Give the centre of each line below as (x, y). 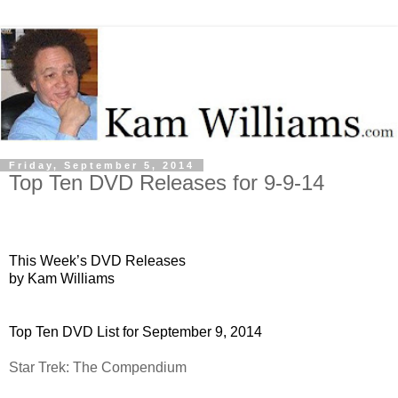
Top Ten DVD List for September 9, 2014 (135, 331)
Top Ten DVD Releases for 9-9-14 (167, 182)
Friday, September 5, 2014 (102, 165)
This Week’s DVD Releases (97, 260)
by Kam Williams (62, 278)
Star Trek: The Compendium (98, 367)
